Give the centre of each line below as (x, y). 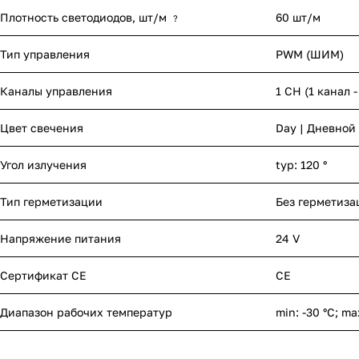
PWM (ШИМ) (310, 54)
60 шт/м (298, 18)
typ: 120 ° (301, 165)
